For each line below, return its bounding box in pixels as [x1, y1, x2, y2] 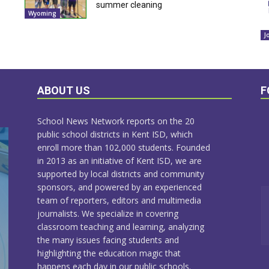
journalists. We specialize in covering [37, 207, 178, 219]
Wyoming [28, 8, 56, 17]
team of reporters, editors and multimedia [37, 194, 201, 206]
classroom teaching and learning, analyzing [37, 220, 204, 232]
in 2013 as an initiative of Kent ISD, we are [37, 154, 202, 166]
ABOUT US [37, 83, 90, 97]
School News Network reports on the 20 [37, 115, 195, 127]
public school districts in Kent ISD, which [37, 128, 193, 140]
